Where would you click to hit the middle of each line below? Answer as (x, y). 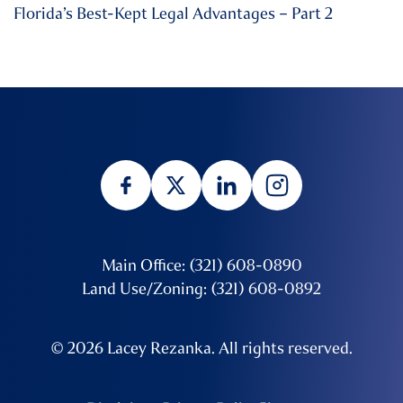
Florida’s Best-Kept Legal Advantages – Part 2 (173, 14)
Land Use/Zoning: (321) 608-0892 (201, 289)
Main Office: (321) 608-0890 (201, 266)
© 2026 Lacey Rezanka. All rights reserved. (201, 349)
